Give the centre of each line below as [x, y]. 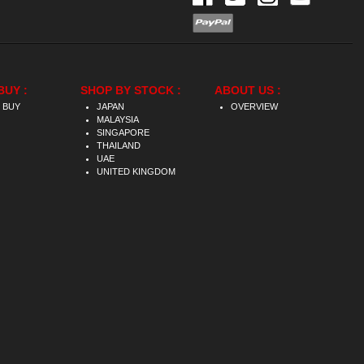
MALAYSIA [118, 119]
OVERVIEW [254, 106]
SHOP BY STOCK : [131, 90]
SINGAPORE [123, 132]
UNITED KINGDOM [136, 171]
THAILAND [119, 145]
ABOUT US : [248, 90]
